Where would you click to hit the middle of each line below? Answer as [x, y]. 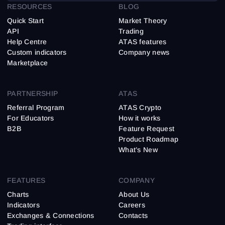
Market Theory [143, 21]
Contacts [133, 216]
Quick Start [26, 21]
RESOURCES [30, 7]
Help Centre [27, 42]
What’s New [138, 150]
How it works [140, 118]
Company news [144, 52]
